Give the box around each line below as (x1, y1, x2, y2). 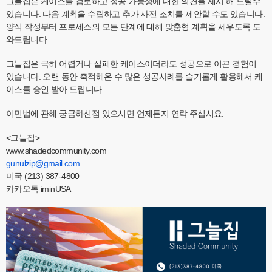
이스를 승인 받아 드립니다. (6, 84, 104, 95)
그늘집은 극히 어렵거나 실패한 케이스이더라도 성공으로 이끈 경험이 (6, 59, 257, 69)
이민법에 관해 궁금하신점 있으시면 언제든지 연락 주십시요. (6, 109, 224, 119)
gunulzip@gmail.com (6, 158, 80, 169)
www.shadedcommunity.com (6, 146, 107, 156)
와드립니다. (6, 35, 49, 45)
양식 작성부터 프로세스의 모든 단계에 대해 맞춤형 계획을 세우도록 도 (6, 22, 261, 32)
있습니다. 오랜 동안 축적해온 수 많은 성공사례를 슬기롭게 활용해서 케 (6, 72, 263, 82)
